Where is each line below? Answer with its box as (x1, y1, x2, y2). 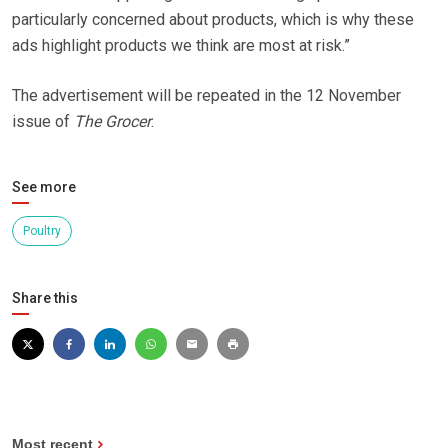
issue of (12, 112, 74, 132)
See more (12, 179, 76, 196)
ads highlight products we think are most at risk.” (12, 36, 350, 56)
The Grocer (74, 112, 151, 132)
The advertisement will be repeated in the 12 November (12, 86, 401, 106)
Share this (12, 290, 78, 307)
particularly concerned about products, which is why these (12, 10, 414, 30)
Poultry (23, 224, 61, 239)
